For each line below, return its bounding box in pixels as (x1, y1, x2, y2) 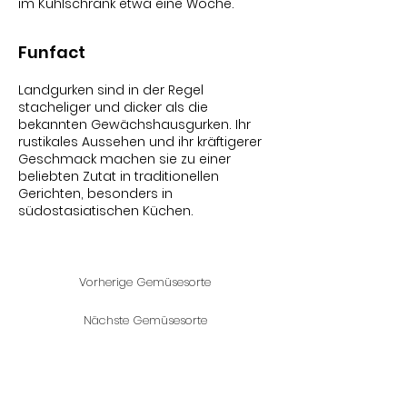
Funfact (18, 41, 85, 64)
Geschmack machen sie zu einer (18, 150, 231, 168)
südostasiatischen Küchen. (18, 202, 194, 220)
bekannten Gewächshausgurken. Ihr (18, 115, 251, 134)
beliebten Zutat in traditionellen (18, 167, 219, 185)
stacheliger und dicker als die (18, 98, 208, 116)
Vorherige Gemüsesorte (79, 274, 211, 290)
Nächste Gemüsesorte (83, 313, 207, 328)
